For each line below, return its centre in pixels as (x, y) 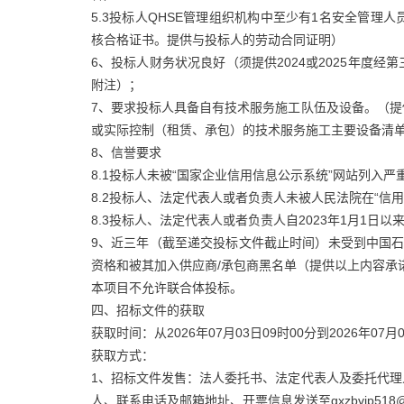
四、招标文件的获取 (147, 310)
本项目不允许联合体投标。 (166, 287)
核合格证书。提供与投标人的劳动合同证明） (217, 39)
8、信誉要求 (126, 152)
